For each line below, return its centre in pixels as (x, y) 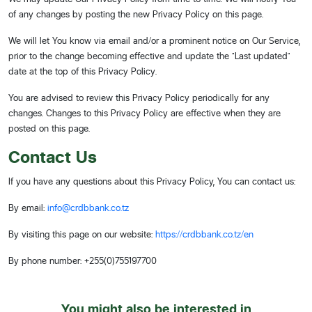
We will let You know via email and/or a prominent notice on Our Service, (154, 40)
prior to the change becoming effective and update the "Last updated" (149, 56)
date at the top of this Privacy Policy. (83, 71)
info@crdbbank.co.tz (88, 208)
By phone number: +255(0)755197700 (83, 260)
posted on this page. (49, 128)
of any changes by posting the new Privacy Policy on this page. (136, 14)
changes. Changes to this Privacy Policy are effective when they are (145, 113)
